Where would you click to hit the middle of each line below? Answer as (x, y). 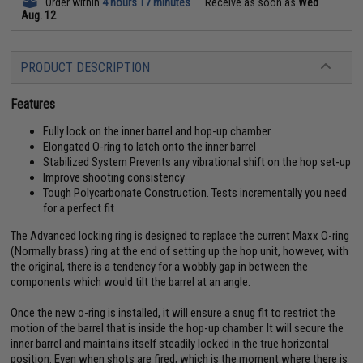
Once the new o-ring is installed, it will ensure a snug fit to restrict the (173, 312)
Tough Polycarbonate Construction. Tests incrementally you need (195, 192)
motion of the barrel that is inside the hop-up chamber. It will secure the (177, 328)
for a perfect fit (79, 208)
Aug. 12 (39, 15)
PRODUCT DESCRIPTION (85, 67)
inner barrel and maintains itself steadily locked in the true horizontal (170, 343)
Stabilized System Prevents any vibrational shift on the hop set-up (197, 162)
